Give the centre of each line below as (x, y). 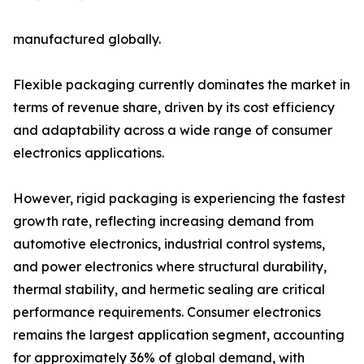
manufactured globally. (87, 39)
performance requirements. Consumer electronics (167, 312)
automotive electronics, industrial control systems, (169, 244)
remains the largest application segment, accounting (179, 335)
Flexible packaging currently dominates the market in (182, 85)
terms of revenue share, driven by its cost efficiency (174, 108)
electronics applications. (89, 153)
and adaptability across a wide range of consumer (173, 130)
